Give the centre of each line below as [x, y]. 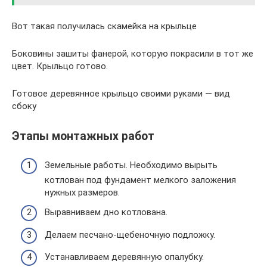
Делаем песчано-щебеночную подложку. [130, 235]
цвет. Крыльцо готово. [60, 66]
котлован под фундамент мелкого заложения [140, 180]
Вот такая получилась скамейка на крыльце [104, 26]
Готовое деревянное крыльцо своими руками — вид [121, 94]
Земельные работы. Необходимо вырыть [131, 165]
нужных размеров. [82, 192]
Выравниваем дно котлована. [106, 212]
